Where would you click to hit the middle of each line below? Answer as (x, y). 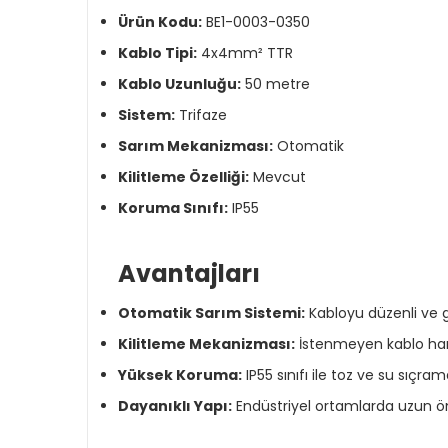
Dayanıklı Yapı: (175, 406)
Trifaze (203, 115)
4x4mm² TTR (247, 53)
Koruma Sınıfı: (173, 208)
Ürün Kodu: (160, 22)
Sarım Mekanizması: (195, 146)
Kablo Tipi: (157, 53)
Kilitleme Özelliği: (183, 177)
